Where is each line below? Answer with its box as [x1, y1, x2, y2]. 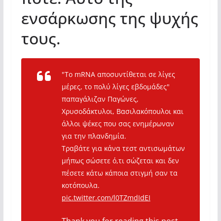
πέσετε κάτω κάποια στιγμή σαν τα [61, 168, 178, 178]
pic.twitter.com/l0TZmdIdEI [61, 193, 150, 203]
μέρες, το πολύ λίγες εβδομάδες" [61, 82, 170, 92]
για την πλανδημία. [61, 131, 126, 141]
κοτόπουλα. [61, 181, 100, 190]
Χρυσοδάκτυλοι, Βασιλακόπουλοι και [61, 107, 184, 116]
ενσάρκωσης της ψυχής [21, 7, 198, 29]
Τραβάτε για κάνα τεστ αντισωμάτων [61, 144, 185, 153]
